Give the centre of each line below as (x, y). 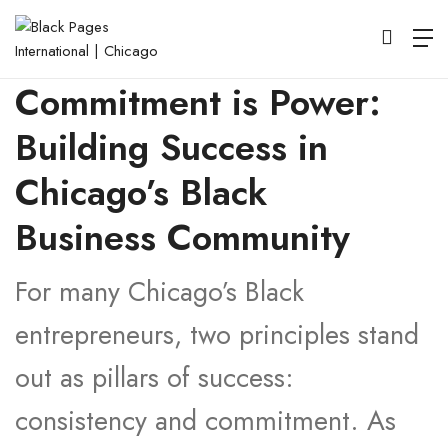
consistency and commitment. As (205, 420)
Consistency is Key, (170, 57)
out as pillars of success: (154, 377)
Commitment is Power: (198, 102)
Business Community (182, 237)
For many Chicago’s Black (159, 291)
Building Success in (171, 147)
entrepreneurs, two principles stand (217, 334)
